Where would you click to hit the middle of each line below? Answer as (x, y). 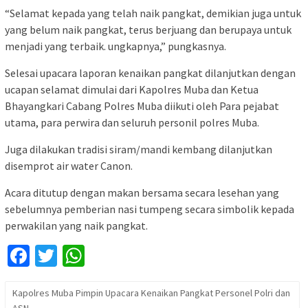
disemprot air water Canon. (69, 165)
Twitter (90, 255)
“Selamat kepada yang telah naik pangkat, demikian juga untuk (153, 13)
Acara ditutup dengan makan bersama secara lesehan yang (142, 192)
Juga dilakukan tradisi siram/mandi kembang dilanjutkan (139, 149)
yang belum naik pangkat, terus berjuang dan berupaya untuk (148, 29)
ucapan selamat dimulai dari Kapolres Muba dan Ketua (132, 89)
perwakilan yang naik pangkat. (76, 225)
